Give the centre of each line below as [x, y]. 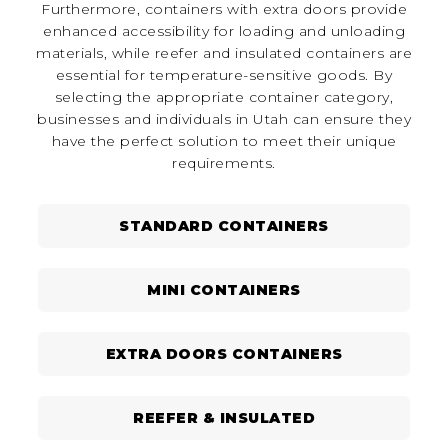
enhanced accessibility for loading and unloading [224, 31]
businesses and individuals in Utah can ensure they [224, 119]
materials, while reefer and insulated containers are [224, 53]
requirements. [224, 163]
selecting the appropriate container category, [224, 97]
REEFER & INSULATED [224, 418]
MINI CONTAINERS [224, 290]
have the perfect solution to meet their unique [224, 141]
